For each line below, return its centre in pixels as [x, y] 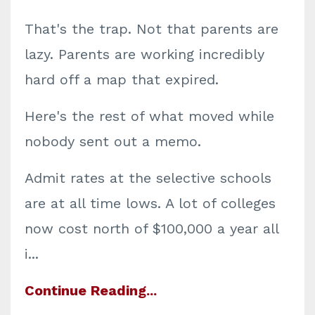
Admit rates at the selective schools [148, 178]
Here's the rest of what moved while [149, 116]
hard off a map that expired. [122, 79]
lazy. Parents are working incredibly [144, 54]
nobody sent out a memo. [113, 141]
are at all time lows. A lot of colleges [150, 203]
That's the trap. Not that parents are [152, 29]
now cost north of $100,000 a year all [152, 229]
